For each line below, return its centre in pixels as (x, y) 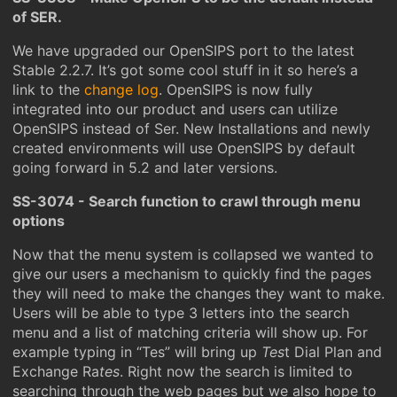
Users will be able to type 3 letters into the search (181, 313)
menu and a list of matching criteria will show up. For (190, 332)
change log (121, 90)
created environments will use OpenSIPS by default (184, 148)
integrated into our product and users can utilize (175, 109)
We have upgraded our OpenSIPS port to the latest (183, 51)
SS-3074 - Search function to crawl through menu (187, 201)
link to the (48, 90)
